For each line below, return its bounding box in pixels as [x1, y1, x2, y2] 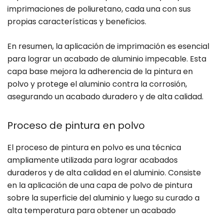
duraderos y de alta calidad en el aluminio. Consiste [7, 167, 201, 179]
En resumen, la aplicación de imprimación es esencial [7, 41, 209, 52]
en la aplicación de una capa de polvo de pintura [7, 180, 192, 191]
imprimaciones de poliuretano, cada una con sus [7, 3, 191, 15]
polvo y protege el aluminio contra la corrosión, [7, 78, 187, 90]
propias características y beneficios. [7, 16, 146, 28]
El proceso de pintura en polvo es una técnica [7, 142, 181, 154]
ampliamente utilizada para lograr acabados [7, 155, 178, 166]
